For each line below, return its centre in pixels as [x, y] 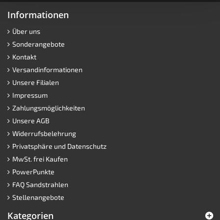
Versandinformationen [47, 69]
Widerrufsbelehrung [44, 133]
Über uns [26, 31]
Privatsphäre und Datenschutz [59, 146]
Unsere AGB [31, 120]
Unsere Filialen [36, 82]
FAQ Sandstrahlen [40, 184]
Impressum [30, 95]
